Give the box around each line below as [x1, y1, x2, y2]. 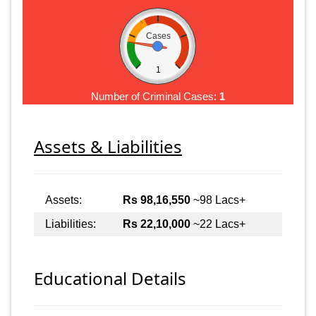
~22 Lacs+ [190, 217, 245, 230]
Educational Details [34, 267, 186, 291]
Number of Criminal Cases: [91, 90, 219, 102]
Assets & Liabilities [34, 134, 182, 158]
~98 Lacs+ [190, 193, 245, 206]
